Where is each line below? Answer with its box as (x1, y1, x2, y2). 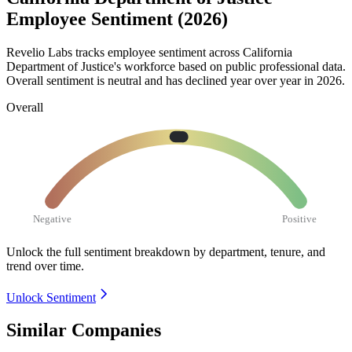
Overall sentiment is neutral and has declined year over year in (6, 73, 317, 87)
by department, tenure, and (193, 244, 325, 258)
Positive (282, 212, 317, 225)
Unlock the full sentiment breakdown (6, 244, 190, 258)
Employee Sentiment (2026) (6, 9, 228, 30)
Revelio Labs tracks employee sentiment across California (6, 45, 292, 59)
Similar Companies (6, 320, 161, 341)
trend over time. (6, 258, 84, 273)
